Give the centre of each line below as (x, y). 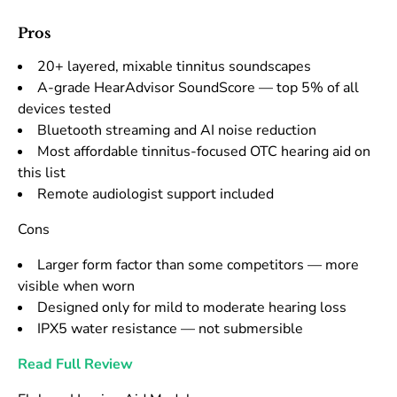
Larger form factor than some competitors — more (198, 265)
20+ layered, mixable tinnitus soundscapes (174, 67)
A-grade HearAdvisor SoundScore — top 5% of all (198, 88)
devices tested (64, 109)
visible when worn (76, 287)
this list (42, 173)
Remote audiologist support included (156, 195)
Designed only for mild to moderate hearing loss (192, 308)
